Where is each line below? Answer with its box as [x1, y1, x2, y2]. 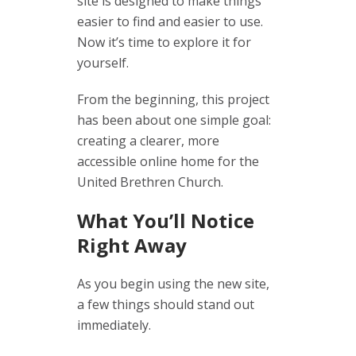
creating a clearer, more [77, 132, 219, 149]
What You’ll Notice [77, 207, 254, 234]
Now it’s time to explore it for [77, 33, 251, 51]
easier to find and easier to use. [77, 13, 263, 30]
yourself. [77, 54, 129, 72]
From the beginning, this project [77, 91, 269, 108]
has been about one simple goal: [77, 111, 271, 129]
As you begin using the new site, [77, 275, 269, 292]
